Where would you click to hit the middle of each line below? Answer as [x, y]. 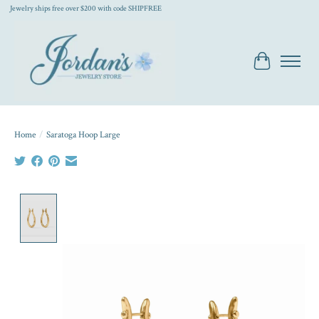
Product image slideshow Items [133, 201]
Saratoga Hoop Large [83, 134]
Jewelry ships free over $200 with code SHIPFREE [85, 9]
